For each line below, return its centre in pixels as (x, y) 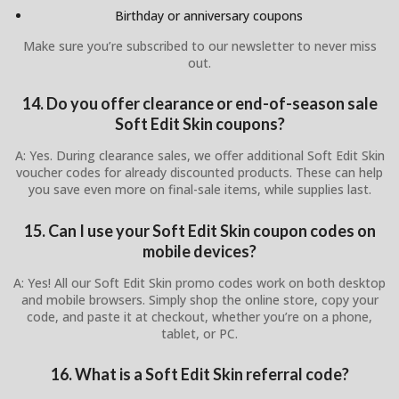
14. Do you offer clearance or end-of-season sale (199, 104)
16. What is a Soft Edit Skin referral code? (199, 375)
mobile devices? (199, 251)
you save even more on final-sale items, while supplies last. (199, 190)
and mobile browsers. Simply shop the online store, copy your (199, 299)
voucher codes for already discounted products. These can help (199, 173)
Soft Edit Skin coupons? (199, 124)
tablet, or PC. (199, 333)
